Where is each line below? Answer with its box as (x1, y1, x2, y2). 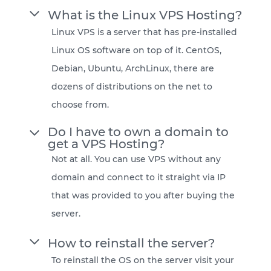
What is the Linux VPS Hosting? (48, 7, 242, 22)
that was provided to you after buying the (51, 190, 235, 201)
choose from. (51, 99, 109, 111)
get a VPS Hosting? (48, 137, 165, 152)
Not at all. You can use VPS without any (51, 154, 221, 165)
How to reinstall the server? (48, 235, 215, 250)
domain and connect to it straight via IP (51, 172, 226, 183)
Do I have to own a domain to (48, 125, 229, 140)
